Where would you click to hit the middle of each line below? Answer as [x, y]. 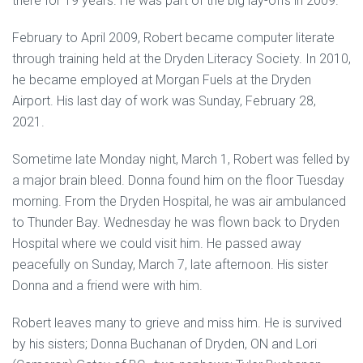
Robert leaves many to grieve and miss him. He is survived [177, 323]
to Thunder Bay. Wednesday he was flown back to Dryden [176, 222]
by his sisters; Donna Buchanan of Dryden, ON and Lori [164, 344]
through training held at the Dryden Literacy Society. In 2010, [181, 59]
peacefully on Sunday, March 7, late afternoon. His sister [170, 265]
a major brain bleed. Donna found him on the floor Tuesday [178, 180]
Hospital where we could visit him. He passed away [157, 243]
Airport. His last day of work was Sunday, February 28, [164, 101]
